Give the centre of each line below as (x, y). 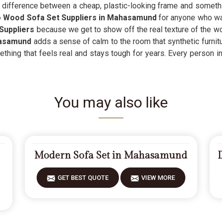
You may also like (111, 102)
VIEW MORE (158, 178)
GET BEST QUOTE (83, 178)
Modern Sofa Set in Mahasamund (111, 156)
